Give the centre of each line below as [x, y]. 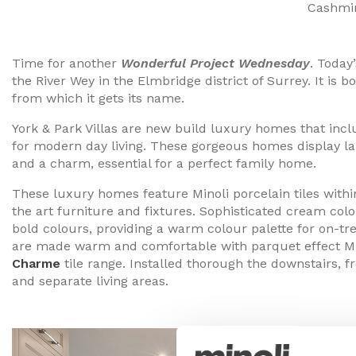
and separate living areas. [90, 281]
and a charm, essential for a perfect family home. [166, 164]
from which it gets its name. [98, 99]
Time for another [66, 64]
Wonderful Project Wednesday [215, 64]
